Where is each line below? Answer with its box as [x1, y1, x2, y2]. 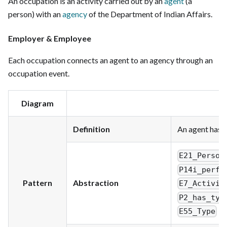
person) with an [8, 9, 62, 19]
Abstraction [73, 177, 119, 187]
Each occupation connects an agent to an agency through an [8, 55, 213, 65]
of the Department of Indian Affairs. [87, 9, 212, 19]
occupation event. [8, 68, 69, 78]
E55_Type [179, 207, 216, 216]
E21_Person [179, 151, 225, 161]
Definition [73, 124, 110, 134]
